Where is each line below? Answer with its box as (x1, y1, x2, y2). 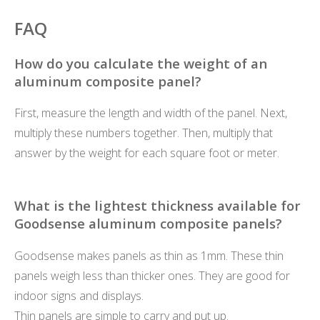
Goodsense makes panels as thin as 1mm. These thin (14, 247, 284, 264)
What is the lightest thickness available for (14, 196, 301, 215)
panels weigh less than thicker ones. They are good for (14, 267, 290, 284)
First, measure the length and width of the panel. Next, (14, 105, 287, 121)
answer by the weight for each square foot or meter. (14, 145, 279, 161)
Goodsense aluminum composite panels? (14, 214, 282, 233)
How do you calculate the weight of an (14, 54, 267, 72)
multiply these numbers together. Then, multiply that (14, 125, 273, 141)
